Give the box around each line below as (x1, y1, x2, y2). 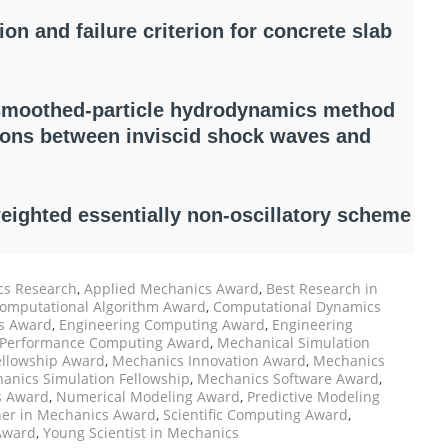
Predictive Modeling (247, 387, 380, 407)
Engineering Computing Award (59, 315, 265, 335)
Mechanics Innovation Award (112, 351, 306, 371)
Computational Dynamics (213, 297, 381, 317)
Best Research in (266, 279, 378, 299)
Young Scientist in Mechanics (43, 423, 239, 443)
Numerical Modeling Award (56, 387, 240, 407)
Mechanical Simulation (217, 333, 370, 353)
